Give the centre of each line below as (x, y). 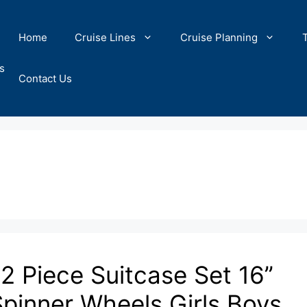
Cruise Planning (219, 37)
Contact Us (45, 78)
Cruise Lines (105, 37)
